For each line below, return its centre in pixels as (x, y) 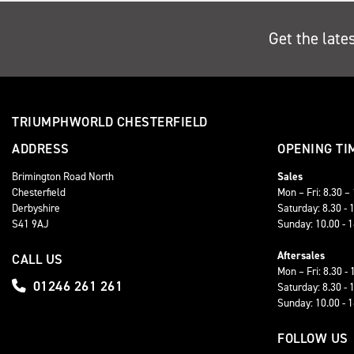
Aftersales (301, 255)
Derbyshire (36, 208)
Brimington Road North (63, 176)
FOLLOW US (313, 338)
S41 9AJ (30, 224)
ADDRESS (41, 149)
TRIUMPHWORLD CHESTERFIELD (110, 122)
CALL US (38, 259)
